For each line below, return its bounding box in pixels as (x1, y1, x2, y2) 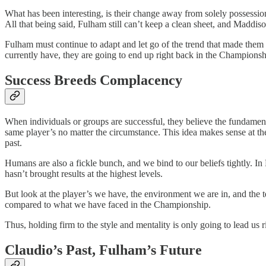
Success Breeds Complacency (5, 72, 182, 88)
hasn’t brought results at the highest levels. (5, 168, 163, 179)
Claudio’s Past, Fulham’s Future (5, 242, 202, 258)
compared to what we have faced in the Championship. (5, 199, 211, 210)
